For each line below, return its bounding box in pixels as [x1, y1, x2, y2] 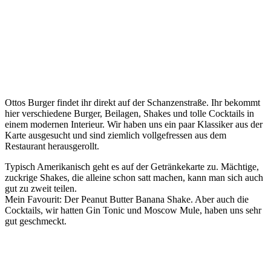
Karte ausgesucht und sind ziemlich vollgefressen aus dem [5, 129, 226, 140]
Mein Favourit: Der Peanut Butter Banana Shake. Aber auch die [5, 194, 249, 204]
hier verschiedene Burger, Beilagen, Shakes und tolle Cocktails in [5, 108, 254, 119]
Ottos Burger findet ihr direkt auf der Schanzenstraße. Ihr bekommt [5, 97, 260, 108]
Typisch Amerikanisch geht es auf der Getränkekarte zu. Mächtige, [5, 161, 259, 172]
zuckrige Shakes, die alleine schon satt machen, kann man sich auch [5, 172, 263, 183]
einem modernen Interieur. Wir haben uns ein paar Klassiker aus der [5, 119, 263, 129]
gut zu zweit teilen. [5, 183, 77, 194]
